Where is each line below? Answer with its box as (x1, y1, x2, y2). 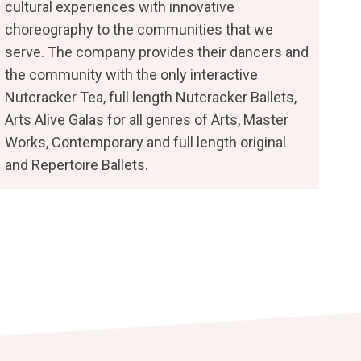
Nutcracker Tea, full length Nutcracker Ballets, (5, 89, 297, 106)
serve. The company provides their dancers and (5, 44, 309, 61)
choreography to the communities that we (5, 21, 274, 39)
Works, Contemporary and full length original (5, 134, 287, 151)
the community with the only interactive (5, 66, 259, 84)
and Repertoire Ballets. (5, 156, 149, 174)
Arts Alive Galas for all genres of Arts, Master (5, 111, 289, 129)
